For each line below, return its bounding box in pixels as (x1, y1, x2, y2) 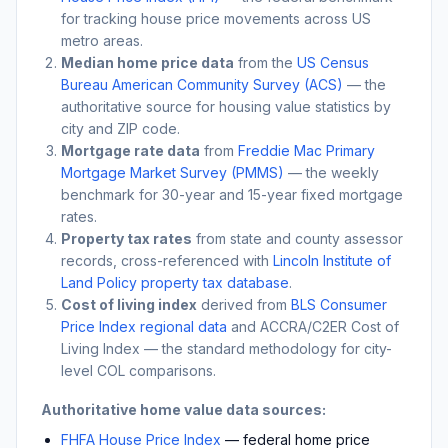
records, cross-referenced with (61, 251, 269, 269)
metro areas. (61, 31, 143, 49)
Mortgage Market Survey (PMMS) (61, 163, 284, 181)
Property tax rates (61, 229, 192, 247)
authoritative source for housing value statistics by (61, 97, 391, 115)
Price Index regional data (61, 317, 227, 335)
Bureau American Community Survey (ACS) (61, 75, 343, 93)
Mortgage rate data (61, 141, 200, 159)
